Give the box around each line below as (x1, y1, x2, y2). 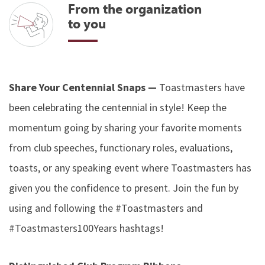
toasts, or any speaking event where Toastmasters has (9, 161, 251, 174)
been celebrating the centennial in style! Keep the (9, 101, 227, 114)
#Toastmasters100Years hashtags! (9, 221, 164, 235)
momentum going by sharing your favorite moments (9, 121, 242, 134)
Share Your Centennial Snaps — (9, 80, 159, 94)
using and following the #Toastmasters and (9, 201, 203, 215)
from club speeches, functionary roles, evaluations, (9, 141, 232, 154)
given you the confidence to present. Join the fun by (9, 181, 238, 195)
